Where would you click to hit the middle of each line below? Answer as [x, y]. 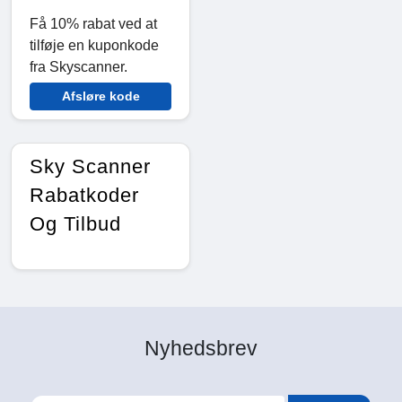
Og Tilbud [75, 223]
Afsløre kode [100, 96]
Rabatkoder [84, 195]
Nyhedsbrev [201, 348]
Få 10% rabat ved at [93, 23]
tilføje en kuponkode [94, 45]
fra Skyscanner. [79, 66]
